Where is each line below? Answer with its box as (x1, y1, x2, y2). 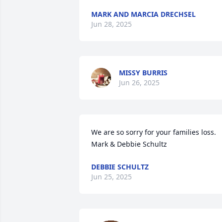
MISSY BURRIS (119, 68, 167, 77)
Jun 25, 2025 (91, 172, 132, 181)
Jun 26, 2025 (119, 78, 160, 87)
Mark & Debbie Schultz (91, 139, 167, 149)
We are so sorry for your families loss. (91, 127, 218, 137)
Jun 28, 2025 (91, 19, 132, 29)
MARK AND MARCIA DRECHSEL (91, 9, 196, 19)
